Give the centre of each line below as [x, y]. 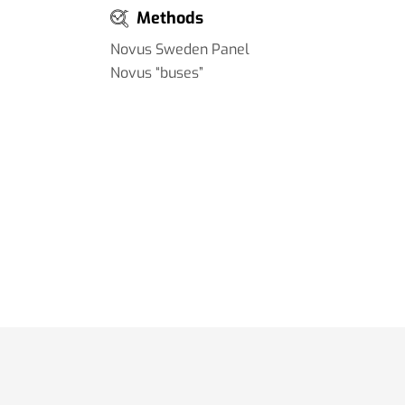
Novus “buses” [157, 72]
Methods [170, 18]
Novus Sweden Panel [180, 49]
